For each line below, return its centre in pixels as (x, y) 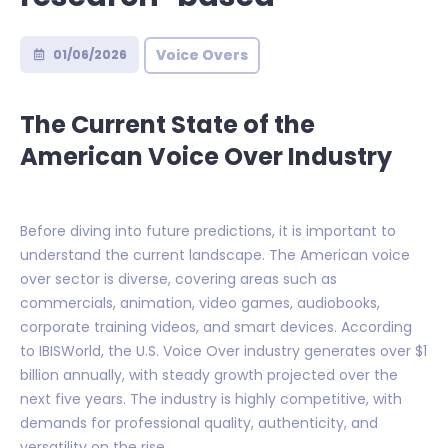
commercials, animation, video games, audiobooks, (200, 302)
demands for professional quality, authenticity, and (199, 422)
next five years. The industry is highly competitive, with (211, 398)
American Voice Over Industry (206, 156)
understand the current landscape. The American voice (215, 254)
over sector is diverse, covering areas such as (178, 278)
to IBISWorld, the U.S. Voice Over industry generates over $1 (223, 350)
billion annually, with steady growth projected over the (209, 374)
